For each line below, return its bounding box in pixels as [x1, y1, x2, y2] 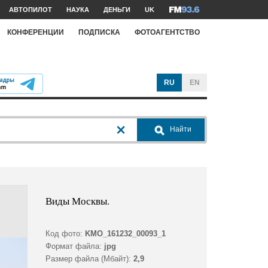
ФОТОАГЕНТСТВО [135, 28, 200, 36]
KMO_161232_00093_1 [84, 229, 166, 239]
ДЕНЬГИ [103, 6, 130, 13]
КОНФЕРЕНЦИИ [7, 28, 64, 36]
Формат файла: [45, 242, 102, 251]
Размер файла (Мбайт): [45, 254, 131, 264]
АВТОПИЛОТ [9, 6, 52, 13]
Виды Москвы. [45, 194, 109, 208]
